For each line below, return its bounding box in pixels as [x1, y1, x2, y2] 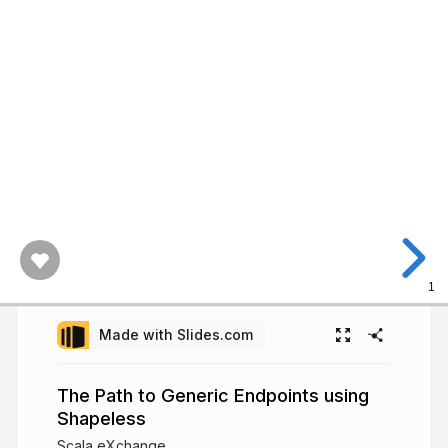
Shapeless [57, 407, 146, 429]
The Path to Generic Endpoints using [57, 384, 369, 406]
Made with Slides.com [99, 326, 253, 343]
